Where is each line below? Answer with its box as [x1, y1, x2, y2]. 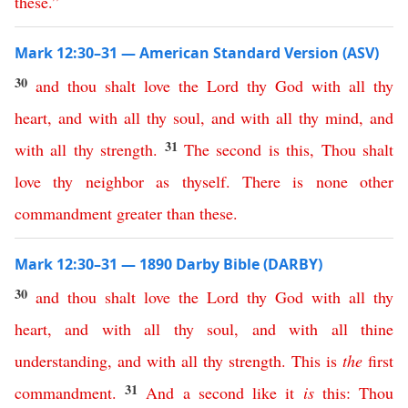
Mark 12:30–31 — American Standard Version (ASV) [15, 43, 379, 63]
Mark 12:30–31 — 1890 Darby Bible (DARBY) [15, 254, 322, 274]
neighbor [85, 170, 144, 192]
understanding [15, 350, 107, 372]
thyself [181, 170, 226, 192]
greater [117, 202, 162, 224]
